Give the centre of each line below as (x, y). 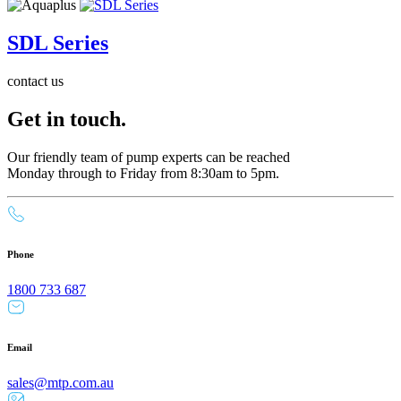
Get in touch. (67, 119)
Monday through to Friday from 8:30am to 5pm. (143, 173)
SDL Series (58, 43)
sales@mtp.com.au (60, 382)
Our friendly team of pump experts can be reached (149, 157)
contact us (35, 81)
